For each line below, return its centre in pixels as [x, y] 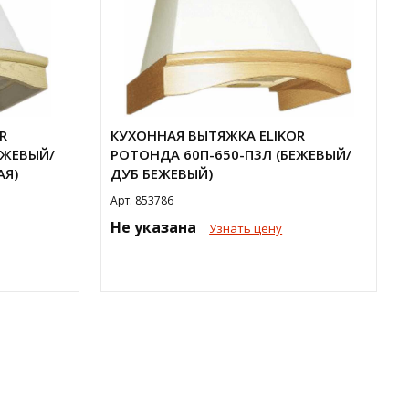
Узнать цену [246, 228]
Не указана [156, 227]
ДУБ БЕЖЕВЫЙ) [162, 173]
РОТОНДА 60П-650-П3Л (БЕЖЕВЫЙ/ [231, 154]
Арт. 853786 [142, 200]
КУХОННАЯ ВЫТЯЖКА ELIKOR [208, 135]
